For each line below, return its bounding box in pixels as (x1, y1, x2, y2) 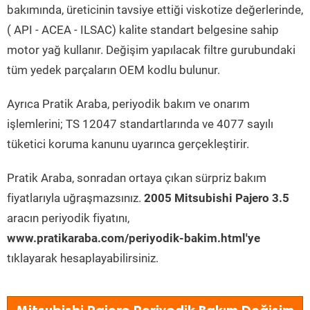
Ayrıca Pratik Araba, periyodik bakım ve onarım (7, 97, 250, 111)
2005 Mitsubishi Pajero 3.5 (144, 191, 289, 205)
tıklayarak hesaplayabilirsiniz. (7, 251, 158, 265)
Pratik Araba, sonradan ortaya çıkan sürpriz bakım (7, 171, 266, 185)
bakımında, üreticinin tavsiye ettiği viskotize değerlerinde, (7, 3, 303, 17)
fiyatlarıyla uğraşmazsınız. (7, 191, 144, 205)
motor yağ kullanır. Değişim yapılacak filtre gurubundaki (7, 43, 295, 57)
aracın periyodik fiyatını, (7, 211, 129, 225)
